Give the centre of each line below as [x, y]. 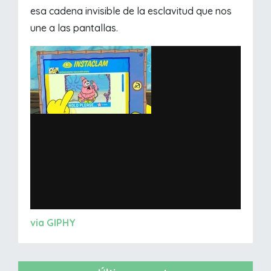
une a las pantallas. [74, 28]
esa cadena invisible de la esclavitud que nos [131, 11]
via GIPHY [53, 222]
